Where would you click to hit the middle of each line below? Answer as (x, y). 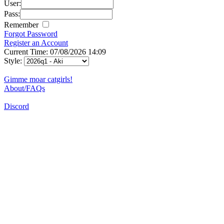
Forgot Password (31, 33)
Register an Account (36, 42)
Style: (14, 60)
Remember (22, 24)
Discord (16, 106)
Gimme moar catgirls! (38, 79)
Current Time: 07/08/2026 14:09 (55, 51)
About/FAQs (24, 88)
